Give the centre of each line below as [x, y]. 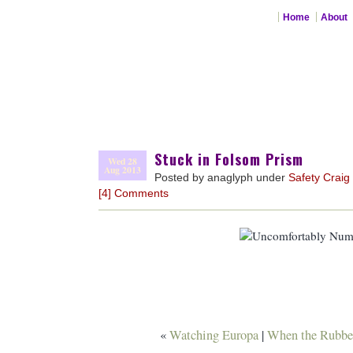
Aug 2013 [123, 170]
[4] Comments [134, 193]
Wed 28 [123, 161]
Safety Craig [319, 177]
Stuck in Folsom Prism [229, 159]
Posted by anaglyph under [221, 177]
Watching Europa [214, 335]
